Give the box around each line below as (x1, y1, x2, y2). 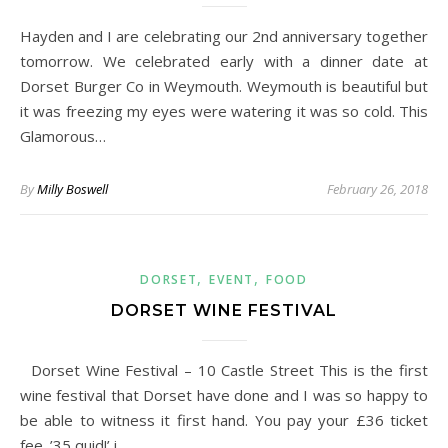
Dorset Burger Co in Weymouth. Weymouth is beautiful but (20, 76, 428, 96)
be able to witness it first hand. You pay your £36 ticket (20, 410, 428, 430)
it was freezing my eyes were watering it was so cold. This (20, 101, 428, 121)
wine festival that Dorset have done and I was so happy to (20, 385, 428, 405)
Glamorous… (20, 126, 106, 146)
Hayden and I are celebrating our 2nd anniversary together (20, 26, 32, 46)
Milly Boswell (37, 180, 108, 198)
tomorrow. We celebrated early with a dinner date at (20, 51, 428, 71)
